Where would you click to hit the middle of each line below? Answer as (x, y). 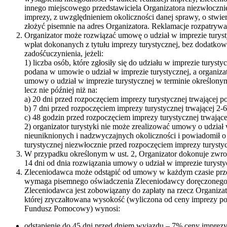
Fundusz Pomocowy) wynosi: (72, 208)
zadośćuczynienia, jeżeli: (64, 53)
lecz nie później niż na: (61, 90)
